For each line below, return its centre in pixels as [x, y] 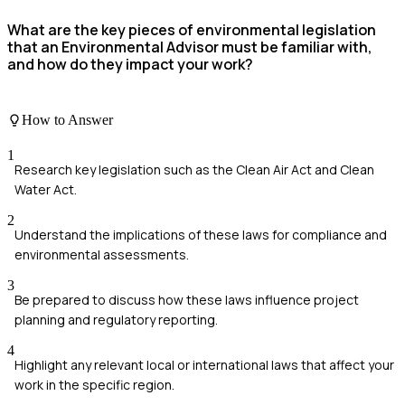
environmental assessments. [102, 255]
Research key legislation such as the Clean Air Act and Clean [194, 170]
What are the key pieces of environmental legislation [192, 30]
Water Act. [46, 190]
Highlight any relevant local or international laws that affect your [204, 365]
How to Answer [67, 119]
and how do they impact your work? [130, 65]
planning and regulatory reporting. [116, 320]
